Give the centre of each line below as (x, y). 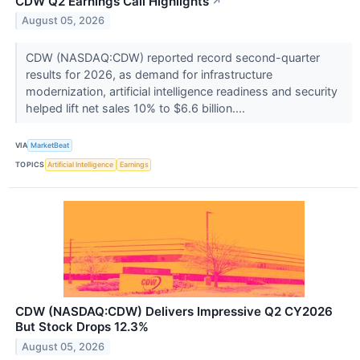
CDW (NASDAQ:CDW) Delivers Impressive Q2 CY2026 (174, 311)
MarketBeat (50, 145)
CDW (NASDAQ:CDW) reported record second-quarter (172, 57)
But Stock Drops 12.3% (82, 326)
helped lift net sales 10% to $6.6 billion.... (137, 108)
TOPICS (30, 165)
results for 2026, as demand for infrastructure (149, 74)
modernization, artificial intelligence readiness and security (181, 91)
